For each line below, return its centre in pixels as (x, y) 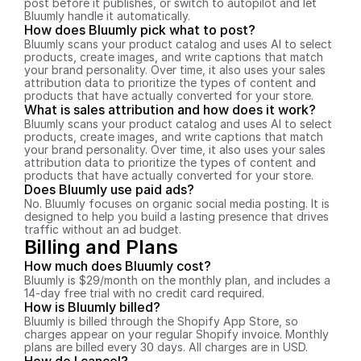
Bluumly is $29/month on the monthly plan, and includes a (177, 280)
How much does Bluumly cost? (118, 266)
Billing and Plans (101, 247)
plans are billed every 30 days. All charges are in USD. (166, 347)
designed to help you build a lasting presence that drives (176, 216)
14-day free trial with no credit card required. (144, 293)
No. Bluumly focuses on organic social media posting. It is (177, 203)
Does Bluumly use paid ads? (109, 189)
